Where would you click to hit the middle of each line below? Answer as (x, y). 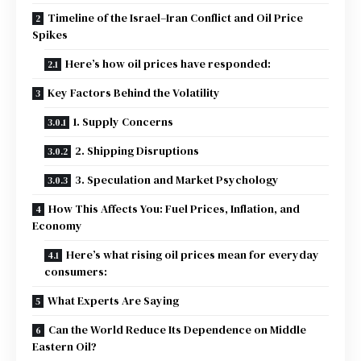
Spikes (50, 34)
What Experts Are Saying (113, 300)
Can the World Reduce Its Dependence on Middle (177, 329)
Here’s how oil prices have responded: (168, 63)
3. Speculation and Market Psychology (177, 179)
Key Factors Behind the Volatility (134, 92)
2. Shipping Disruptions (137, 150)
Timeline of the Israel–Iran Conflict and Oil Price (175, 17)
